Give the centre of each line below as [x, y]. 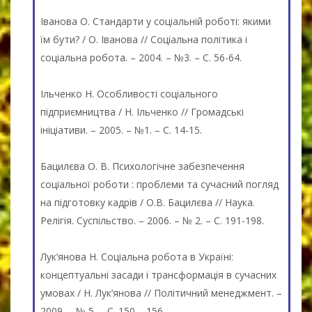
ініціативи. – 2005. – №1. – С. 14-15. [121, 130]
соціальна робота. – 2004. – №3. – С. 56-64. [141, 57]
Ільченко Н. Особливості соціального [129, 93]
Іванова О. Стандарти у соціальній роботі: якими [156, 21]
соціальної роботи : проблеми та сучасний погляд [159, 184]
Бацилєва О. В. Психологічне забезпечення [142, 166]
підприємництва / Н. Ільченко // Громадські [142, 111]
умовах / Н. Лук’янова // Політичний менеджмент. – [161, 292]
